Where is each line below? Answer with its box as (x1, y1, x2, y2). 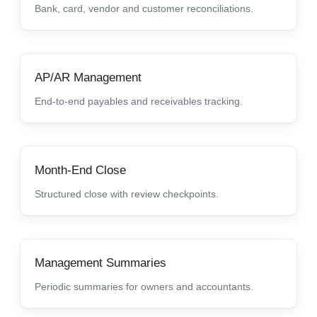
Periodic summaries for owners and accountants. (35, 280, 253, 292)
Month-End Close (35, 163, 126, 177)
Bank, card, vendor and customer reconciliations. (35, 2, 253, 14)
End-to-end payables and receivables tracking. (35, 95, 243, 107)
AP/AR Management (35, 70, 142, 84)
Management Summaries (35, 255, 166, 270)
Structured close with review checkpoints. (35, 188, 219, 200)
